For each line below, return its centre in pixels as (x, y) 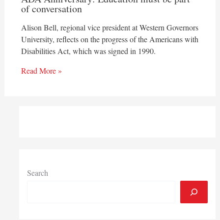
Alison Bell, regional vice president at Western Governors (110, 27)
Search (37, 173)
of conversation (51, 9)
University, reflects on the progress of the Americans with (110, 39)
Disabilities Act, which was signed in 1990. (88, 51)
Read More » (41, 71)
